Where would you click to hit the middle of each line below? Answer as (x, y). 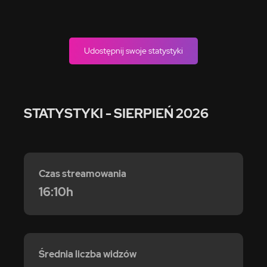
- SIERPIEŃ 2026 (157, 114)
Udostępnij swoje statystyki (133, 51)
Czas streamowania (83, 174)
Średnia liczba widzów (88, 254)
